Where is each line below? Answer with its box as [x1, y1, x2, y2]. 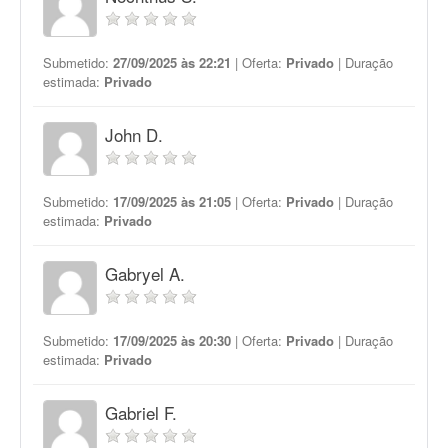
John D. [105, 122, 163, 147]
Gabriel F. [105, 400, 177, 425]
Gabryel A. [105, 261, 185, 286]
